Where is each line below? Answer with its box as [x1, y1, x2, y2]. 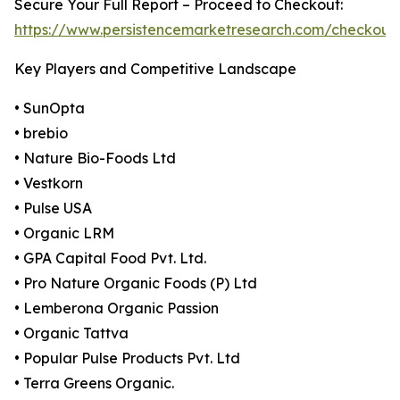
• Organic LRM [14, 224, 114, 243]
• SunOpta [14, 99, 85, 118]
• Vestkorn [14, 174, 83, 193]
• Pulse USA [14, 199, 92, 218]
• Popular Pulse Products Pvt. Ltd [14, 349, 240, 368]
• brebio [14, 124, 68, 143]
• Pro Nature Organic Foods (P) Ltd [14, 274, 257, 293]
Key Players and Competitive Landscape [14, 60, 296, 79]
